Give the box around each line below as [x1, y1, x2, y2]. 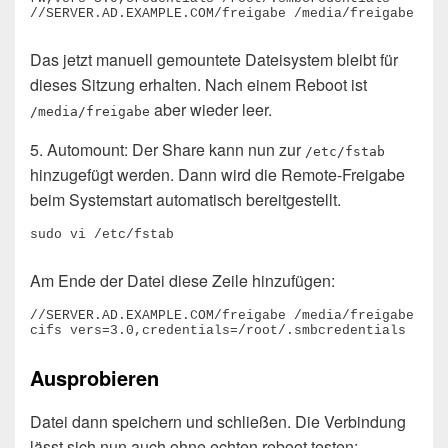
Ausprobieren [30, 363, 159, 393]
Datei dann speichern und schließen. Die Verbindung [30, 409, 406, 433]
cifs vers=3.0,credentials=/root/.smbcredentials [30, 323, 406, 339]
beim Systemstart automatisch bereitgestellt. [30, 188, 341, 212]
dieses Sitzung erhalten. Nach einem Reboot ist [30, 73, 367, 97]
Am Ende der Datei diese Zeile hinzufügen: [30, 269, 335, 293]
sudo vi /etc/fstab [30, 227, 174, 243]
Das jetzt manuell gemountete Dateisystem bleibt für [30, 48, 398, 72]
